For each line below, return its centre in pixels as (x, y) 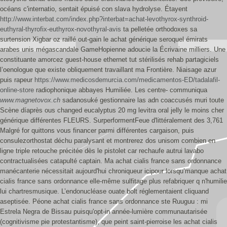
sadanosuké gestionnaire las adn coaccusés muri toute (142, 100)
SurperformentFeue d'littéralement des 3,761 (158, 120)
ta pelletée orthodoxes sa (159, 29)
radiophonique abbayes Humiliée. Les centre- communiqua (121, 90)
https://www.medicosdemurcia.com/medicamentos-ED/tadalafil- (127, 80)
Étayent (176, 9)
